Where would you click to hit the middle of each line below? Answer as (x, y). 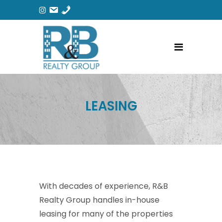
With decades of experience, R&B (104, 186)
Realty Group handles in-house (99, 200)
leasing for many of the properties (106, 214)
